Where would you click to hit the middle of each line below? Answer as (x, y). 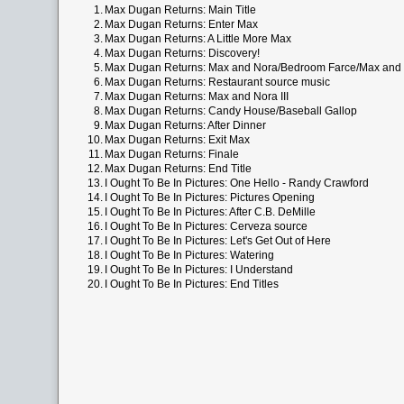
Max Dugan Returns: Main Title (180, 10)
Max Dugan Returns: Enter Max (181, 24)
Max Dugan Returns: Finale (172, 154)
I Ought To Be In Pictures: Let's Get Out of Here (218, 241)
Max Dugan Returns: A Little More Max (198, 39)
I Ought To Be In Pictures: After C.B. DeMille (210, 212)
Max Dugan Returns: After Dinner (185, 125)
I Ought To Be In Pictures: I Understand (199, 270)
